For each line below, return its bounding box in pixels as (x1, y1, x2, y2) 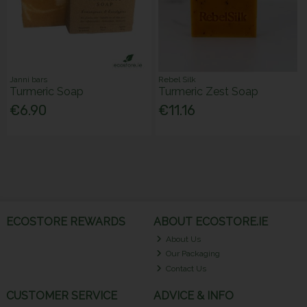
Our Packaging (164, 249, 221, 259)
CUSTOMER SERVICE (5, 289, 117, 303)
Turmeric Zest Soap (158, 84, 259, 98)
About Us (164, 234, 201, 244)
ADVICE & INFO (153, 289, 234, 303)
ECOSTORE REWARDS (5, 214, 125, 228)
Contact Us (164, 263, 207, 273)
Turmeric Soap (10, 84, 84, 98)
